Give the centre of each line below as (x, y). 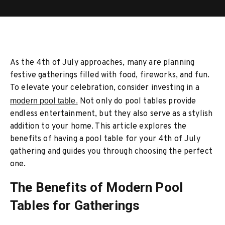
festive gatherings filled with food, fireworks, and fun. (110, 75)
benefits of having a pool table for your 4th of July (105, 139)
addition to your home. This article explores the (98, 127)
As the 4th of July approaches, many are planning (102, 63)
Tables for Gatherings (75, 205)
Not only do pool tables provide (137, 101)
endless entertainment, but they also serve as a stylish (111, 114)
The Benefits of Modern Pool (97, 187)
